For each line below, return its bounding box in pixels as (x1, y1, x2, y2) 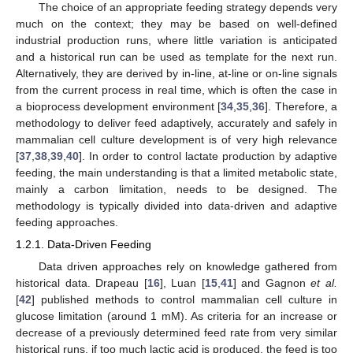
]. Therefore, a (265, 100, 337, 113)
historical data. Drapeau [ (16, 276, 147, 289)
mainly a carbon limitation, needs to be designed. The (16, 183, 337, 196)
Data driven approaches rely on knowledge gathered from (38, 259, 337, 273)
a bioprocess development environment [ (16, 100, 221, 113)
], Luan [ (159, 276, 205, 289)
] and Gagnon (232, 276, 311, 289)
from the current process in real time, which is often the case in (16, 84, 337, 97)
